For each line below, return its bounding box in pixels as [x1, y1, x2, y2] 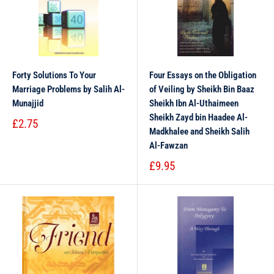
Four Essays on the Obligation [149, 70, 256, 81]
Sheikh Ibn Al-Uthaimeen [149, 98, 239, 109]
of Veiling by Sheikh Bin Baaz [149, 84, 254, 95]
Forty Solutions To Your [12, 70, 96, 81]
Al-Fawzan [149, 140, 188, 151]
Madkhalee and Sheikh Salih [149, 126, 250, 137]
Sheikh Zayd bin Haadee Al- [149, 112, 248, 123]
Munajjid [12, 98, 43, 109]
